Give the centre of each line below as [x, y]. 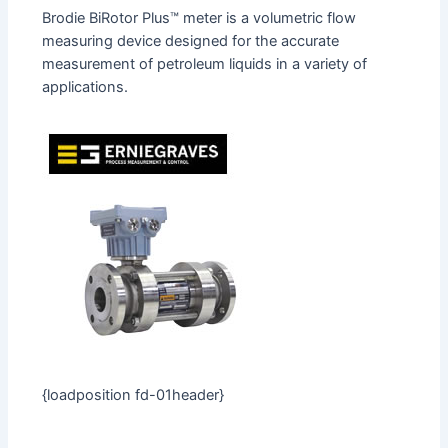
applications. [85, 86]
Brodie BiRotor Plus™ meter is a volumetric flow [199, 17]
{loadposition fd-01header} [133, 394]
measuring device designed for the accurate [191, 40]
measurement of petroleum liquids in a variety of [205, 63]
